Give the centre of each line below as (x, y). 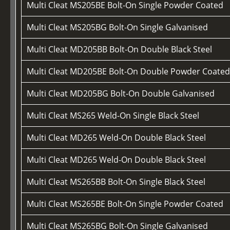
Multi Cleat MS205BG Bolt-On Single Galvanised (118, 27)
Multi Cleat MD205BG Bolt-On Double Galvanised (121, 93)
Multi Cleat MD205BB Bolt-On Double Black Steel (120, 49)
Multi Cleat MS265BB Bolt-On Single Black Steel (116, 181)
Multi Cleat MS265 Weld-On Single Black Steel (113, 115)
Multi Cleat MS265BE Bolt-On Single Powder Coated (125, 204)
